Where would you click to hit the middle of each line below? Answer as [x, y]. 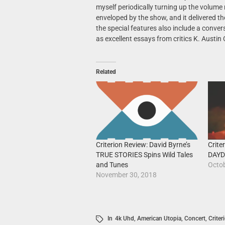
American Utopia [159, 219]
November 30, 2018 [126, 175]
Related [106, 72]
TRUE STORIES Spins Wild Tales [144, 155]
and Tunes [112, 165]
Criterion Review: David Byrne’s [143, 145]
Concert [195, 219]
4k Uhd [124, 219]
